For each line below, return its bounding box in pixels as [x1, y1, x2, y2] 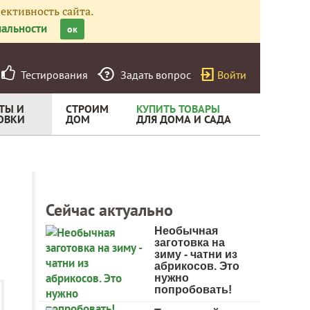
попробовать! [154, 284, 232, 295]
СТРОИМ [66, 102, 109, 116]
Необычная [154, 225, 218, 237]
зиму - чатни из [154, 248, 237, 260]
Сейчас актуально [46, 199, 173, 221]
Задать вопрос [120, 68, 191, 82]
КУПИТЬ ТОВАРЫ [136, 102, 220, 116]
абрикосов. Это [154, 260, 239, 272]
